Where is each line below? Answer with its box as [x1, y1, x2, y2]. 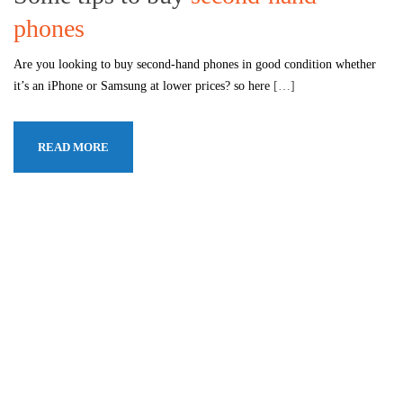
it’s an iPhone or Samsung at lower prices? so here [13, 79, 273, 94]
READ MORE [38, 140, 109, 155]
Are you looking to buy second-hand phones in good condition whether [13, 58, 376, 72]
